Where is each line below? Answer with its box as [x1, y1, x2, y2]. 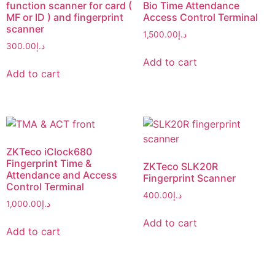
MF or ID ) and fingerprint [6, 11, 123, 24]
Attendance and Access [6, 169, 117, 182]
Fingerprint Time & [6, 157, 91, 170]
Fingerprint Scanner [142, 172, 236, 185]
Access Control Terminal [142, 11, 258, 24]
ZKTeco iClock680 [6, 145, 92, 158]
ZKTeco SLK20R [142, 160, 218, 173]
